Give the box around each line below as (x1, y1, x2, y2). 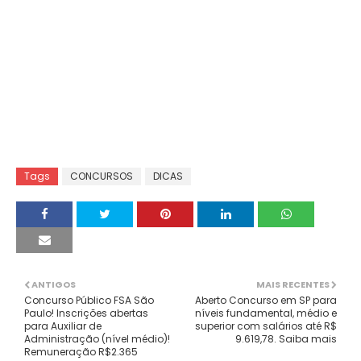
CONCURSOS (70, 169, 133, 183)
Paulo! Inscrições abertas (24, 306, 148, 320)
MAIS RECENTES (256, 278, 330, 291)
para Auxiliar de (24, 319, 102, 333)
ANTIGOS (31, 278, 76, 291)
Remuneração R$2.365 (24, 345, 138, 359)
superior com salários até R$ (195, 319, 337, 333)
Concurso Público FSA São (24, 293, 154, 307)
